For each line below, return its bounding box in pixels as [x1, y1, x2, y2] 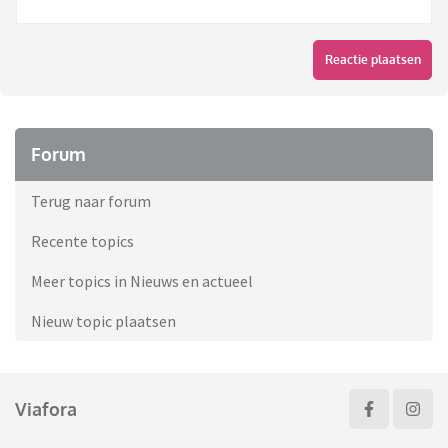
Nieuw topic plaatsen [31, 311, 176, 332]
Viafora [15, 397, 77, 420]
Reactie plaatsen [324, 52, 421, 68]
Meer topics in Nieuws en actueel [31, 271, 253, 292]
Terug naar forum [31, 191, 151, 212]
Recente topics [31, 231, 134, 252]
